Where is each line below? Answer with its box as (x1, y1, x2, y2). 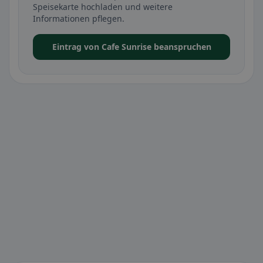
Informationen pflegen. (33, 13, 124, 24)
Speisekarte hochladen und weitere (33, 1, 173, 12)
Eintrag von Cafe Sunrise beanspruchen (52, 41, 211, 52)
